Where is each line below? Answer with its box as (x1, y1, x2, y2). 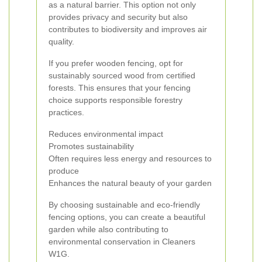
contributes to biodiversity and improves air (49, 25, 207, 34)
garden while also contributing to (49, 225, 168, 234)
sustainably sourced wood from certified (49, 71, 195, 80)
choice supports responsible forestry (49, 95, 182, 105)
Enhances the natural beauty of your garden (49, 178, 212, 188)
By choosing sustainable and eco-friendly (49, 200, 200, 209)
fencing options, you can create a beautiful (49, 212, 205, 222)
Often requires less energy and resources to (49, 154, 212, 163)
